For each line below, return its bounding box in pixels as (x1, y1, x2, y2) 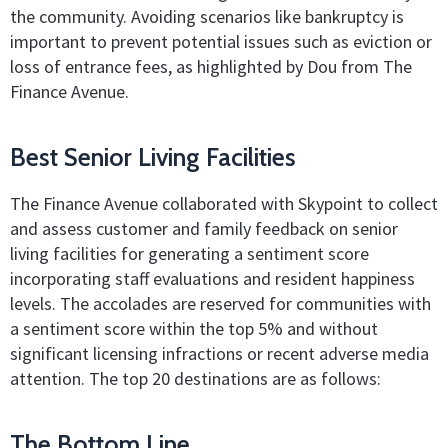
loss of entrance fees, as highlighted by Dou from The (10, 54, 412, 78)
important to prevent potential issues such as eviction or (10, 29, 432, 53)
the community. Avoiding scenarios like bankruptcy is (10, 4, 404, 28)
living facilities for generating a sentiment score (10, 241, 369, 265)
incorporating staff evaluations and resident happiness (10, 266, 415, 290)
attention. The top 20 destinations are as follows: (10, 366, 381, 390)
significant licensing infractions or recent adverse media (10, 341, 429, 365)
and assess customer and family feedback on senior (10, 216, 398, 240)
